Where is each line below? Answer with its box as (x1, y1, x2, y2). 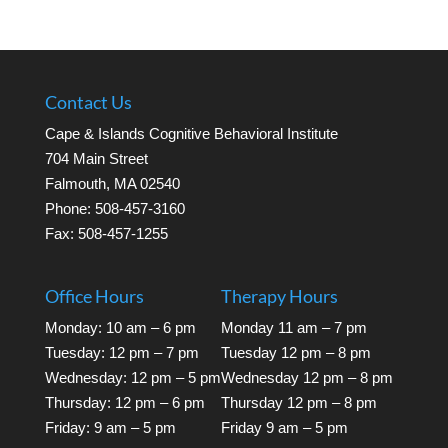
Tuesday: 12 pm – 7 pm (44, 343, 199, 361)
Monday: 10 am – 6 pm (44, 318, 196, 336)
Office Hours (44, 284, 144, 307)
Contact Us (44, 90, 132, 113)
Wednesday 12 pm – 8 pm (220, 368, 393, 386)
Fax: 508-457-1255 (44, 224, 168, 242)
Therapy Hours (220, 284, 338, 307)
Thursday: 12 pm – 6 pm (44, 393, 205, 411)
